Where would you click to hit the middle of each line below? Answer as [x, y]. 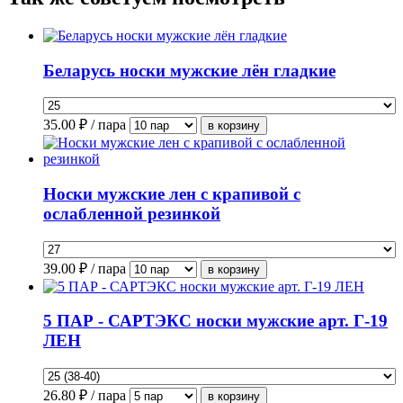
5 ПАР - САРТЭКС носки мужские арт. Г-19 [215, 321]
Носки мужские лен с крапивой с [172, 194]
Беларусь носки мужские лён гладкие [189, 70]
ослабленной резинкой [132, 214]
